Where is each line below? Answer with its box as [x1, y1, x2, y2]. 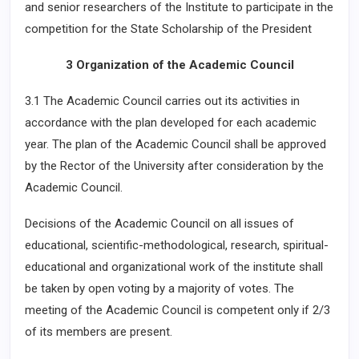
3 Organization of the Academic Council [65, 58, 294, 72]
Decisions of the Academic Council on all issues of [25, 216, 294, 231]
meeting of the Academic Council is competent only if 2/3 [25, 303, 330, 317]
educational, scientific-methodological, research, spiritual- [25, 238, 329, 252]
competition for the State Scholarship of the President [25, 22, 312, 36]
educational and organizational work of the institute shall [25, 260, 323, 274]
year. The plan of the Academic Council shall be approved [25, 137, 326, 151]
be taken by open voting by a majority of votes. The [25, 281, 294, 296]
